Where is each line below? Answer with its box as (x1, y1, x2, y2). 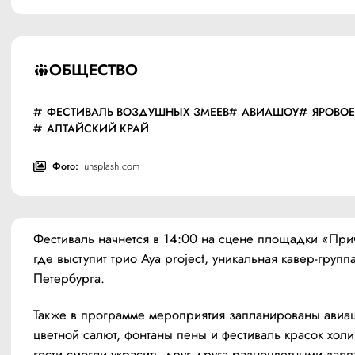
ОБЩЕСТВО (48, 59, 138, 82)
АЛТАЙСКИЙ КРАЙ (46, 120, 149, 137)
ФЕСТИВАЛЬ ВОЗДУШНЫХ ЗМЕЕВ (46, 104, 229, 120)
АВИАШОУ (242, 104, 300, 120)
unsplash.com (83, 159, 139, 174)
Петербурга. (33, 269, 105, 288)
